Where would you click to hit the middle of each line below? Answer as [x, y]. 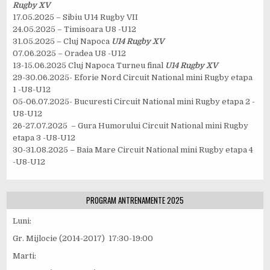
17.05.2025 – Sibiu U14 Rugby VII [76, 17]
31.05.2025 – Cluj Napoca [62, 41]
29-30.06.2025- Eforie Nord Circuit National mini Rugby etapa [133, 77]
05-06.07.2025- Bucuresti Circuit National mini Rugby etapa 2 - [134, 101]
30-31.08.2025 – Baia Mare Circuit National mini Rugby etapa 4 [133, 149]
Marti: [25, 256]
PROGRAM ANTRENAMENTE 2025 [135, 200]
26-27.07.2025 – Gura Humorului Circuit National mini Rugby [131, 125]
